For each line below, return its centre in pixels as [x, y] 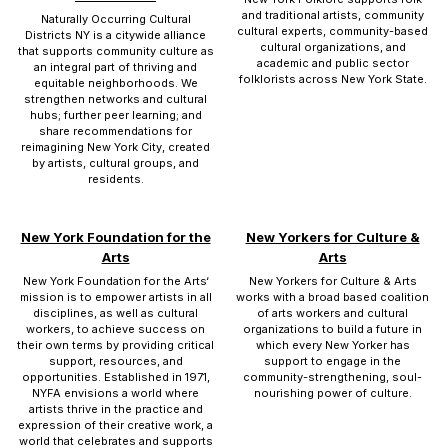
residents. [115, 179]
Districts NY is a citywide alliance [115, 35]
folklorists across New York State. [332, 79]
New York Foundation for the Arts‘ [115, 281]
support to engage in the [332, 361]
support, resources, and [115, 361]
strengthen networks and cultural [115, 99]
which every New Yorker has [332, 345]
